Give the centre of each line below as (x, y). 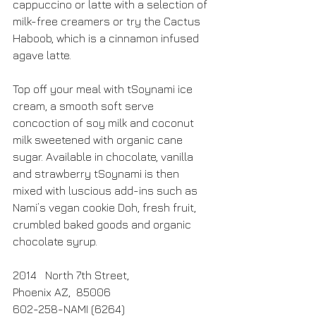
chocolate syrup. (56, 241)
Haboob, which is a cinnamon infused (107, 38)
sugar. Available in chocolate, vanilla (104, 157)
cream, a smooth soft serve (85, 106)
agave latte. (42, 55)
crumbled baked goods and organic (103, 224)
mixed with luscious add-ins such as (107, 190)
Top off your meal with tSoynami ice (104, 89)
